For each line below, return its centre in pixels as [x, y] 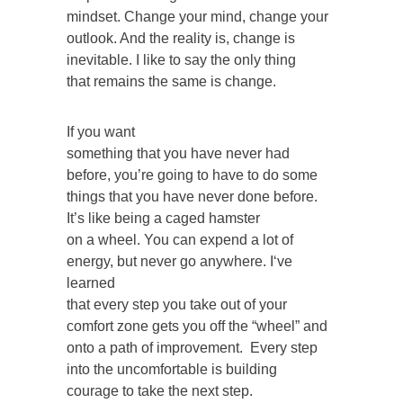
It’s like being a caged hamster [163, 218]
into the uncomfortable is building [172, 369]
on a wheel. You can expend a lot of [180, 239]
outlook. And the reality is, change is [181, 38]
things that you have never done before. [194, 196]
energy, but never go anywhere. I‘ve [179, 261]
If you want [101, 131]
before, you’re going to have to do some [192, 175]
